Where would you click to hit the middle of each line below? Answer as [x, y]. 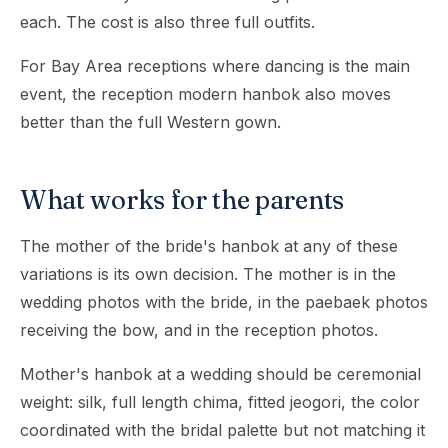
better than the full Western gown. [150, 122]
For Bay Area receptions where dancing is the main [215, 66]
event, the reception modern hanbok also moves [205, 94]
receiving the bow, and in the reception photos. [199, 330]
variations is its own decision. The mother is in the [208, 274]
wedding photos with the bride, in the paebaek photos [224, 302]
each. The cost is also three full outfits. [167, 22]
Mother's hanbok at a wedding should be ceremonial [220, 374]
